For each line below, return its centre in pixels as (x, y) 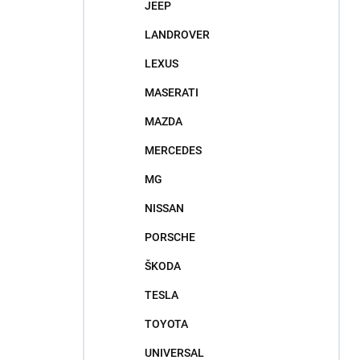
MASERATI (172, 92)
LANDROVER (177, 35)
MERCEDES (173, 150)
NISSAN (164, 208)
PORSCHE (170, 237)
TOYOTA (166, 324)
